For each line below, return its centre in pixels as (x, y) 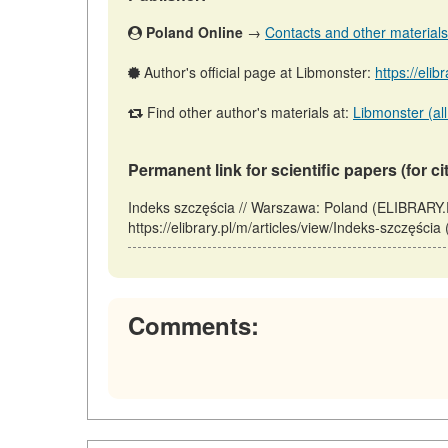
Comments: (193, 325)
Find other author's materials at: (248, 112)
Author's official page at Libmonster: (257, 72)
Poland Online (194, 32)
